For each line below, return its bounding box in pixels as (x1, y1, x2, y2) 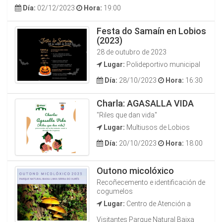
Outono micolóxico (97, 166, 174, 176)
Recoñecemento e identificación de (97, 178, 205, 186)
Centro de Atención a (125, 200, 191, 208)
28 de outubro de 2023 (97, 48, 166, 56)
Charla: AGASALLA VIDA (97, 98, 194, 109)
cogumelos (97, 187, 133, 195)
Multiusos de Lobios (125, 123, 190, 131)
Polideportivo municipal (125, 60, 200, 68)
